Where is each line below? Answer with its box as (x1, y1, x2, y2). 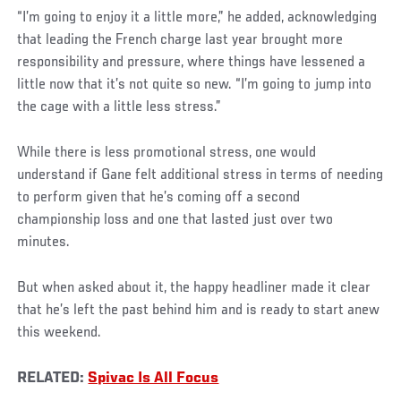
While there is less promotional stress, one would (17, 144, 317, 161)
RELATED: (17, 370, 89, 387)
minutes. (17, 234, 71, 251)
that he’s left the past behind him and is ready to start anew (17, 302, 380, 319)
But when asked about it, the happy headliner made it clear (17, 279, 371, 296)
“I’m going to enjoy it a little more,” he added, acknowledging (17, 9, 378, 26)
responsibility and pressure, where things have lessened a (17, 54, 366, 71)
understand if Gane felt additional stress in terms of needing (17, 166, 384, 183)
